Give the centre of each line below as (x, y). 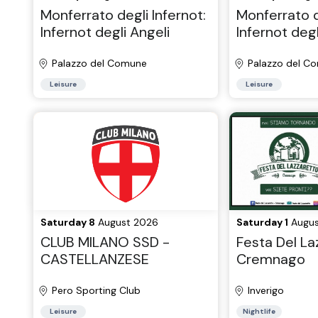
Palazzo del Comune (99, 63)
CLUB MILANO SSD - (105, 242)
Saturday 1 (262, 222)
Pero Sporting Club (96, 290)
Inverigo (265, 290)
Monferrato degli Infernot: (123, 15)
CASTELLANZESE (95, 259)
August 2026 (127, 222)
